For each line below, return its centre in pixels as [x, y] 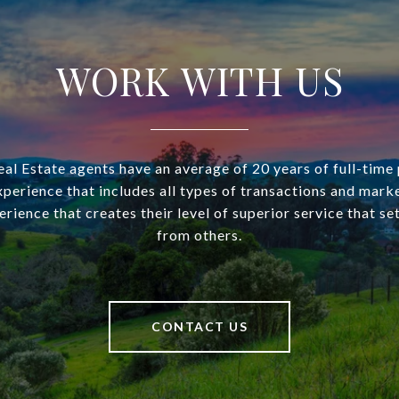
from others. [199, 235]
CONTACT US [199, 327]
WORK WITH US [199, 81]
